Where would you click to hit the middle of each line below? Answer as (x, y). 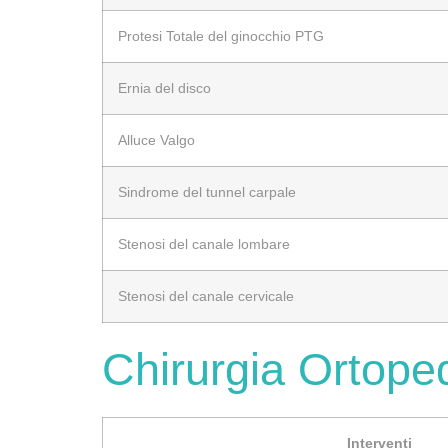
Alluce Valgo (156, 139)
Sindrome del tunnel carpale (207, 191)
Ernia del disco (164, 87)
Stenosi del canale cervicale (206, 295)
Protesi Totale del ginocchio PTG (221, 35)
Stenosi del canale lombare (204, 243)
